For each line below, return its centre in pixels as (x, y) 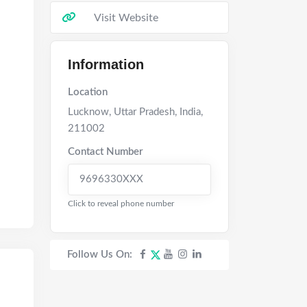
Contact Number (106, 152)
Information (106, 64)
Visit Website (126, 18)
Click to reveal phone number (121, 204)
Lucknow (88, 112)
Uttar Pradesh (143, 112)
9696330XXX (111, 179)
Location (88, 92)
